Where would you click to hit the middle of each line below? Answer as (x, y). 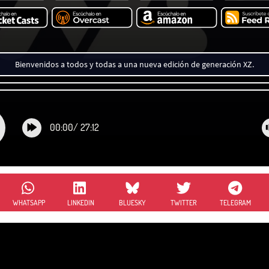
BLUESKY (132, 202)
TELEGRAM (235, 202)
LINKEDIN (80, 202)
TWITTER (184, 202)
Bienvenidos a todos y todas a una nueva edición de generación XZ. (134, 64)
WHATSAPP (29, 202)
